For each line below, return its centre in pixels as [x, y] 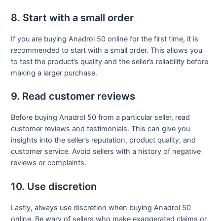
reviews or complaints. [49, 163]
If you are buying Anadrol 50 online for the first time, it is [105, 39]
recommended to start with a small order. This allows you [107, 50]
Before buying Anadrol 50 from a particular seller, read [101, 118]
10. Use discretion [54, 186]
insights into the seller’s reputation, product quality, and [104, 140]
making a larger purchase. [54, 73]
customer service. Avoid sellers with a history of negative [106, 152]
